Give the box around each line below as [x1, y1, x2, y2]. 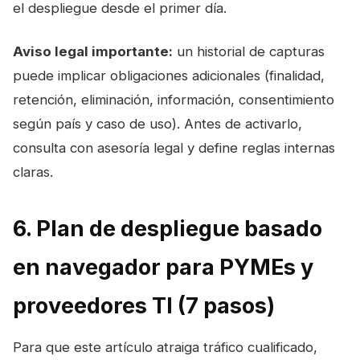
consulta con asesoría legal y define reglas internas [13, 139, 335, 156]
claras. [13, 163, 53, 180]
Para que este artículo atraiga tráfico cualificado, [13, 338, 317, 355]
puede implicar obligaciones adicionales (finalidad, [13, 67, 325, 84]
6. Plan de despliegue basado [13, 215, 322, 242]
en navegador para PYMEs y [13, 253, 313, 280]
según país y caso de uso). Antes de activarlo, [13, 115, 302, 132]
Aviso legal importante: [13, 43, 173, 59]
